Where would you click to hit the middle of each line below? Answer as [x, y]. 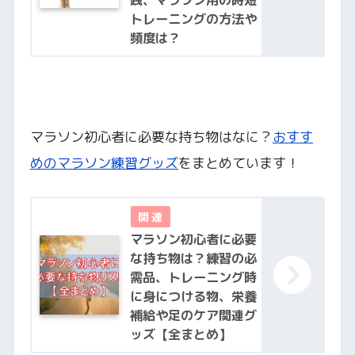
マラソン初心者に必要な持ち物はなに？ [151, 137]
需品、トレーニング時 [193, 277]
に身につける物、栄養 [193, 296]
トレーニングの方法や [193, 19]
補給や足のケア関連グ [193, 315]
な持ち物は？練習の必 [193, 258]
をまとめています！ [239, 163]
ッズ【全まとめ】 [180, 334]
